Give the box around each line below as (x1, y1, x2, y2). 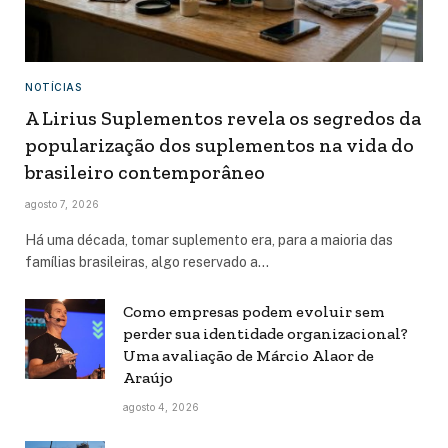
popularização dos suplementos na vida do (25, 133, 414, 158)
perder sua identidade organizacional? (123, 324, 408, 344)
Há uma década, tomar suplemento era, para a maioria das (25, 232, 393, 249)
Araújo (123, 368, 176, 388)
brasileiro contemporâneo (25, 160, 265, 185)
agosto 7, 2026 (25, 198, 100, 211)
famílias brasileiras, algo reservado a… (25, 254, 269, 271)
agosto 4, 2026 (123, 401, 200, 414)
